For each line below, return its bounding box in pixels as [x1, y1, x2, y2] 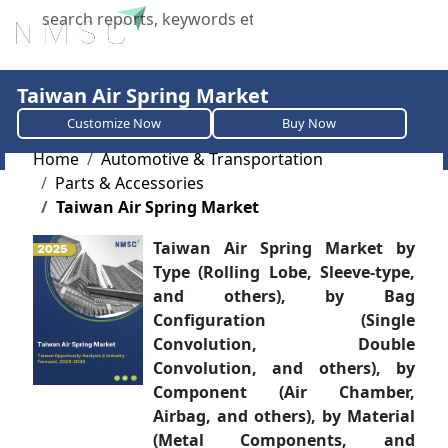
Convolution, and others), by [152, 357, 416, 379]
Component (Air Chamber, [152, 381, 416, 403]
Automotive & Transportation [100, 148, 323, 170]
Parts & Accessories [54, 172, 204, 194]
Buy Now [282, 114, 337, 132]
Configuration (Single [152, 309, 416, 331]
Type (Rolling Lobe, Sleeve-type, [152, 261, 416, 283]
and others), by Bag [152, 285, 416, 307]
